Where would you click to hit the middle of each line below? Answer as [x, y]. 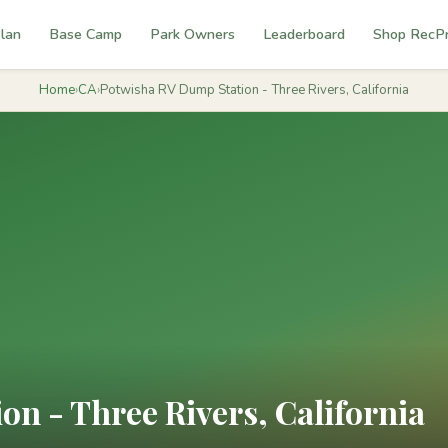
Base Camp [85, 34]
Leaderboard [303, 34]
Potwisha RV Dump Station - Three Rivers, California [254, 90]
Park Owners [192, 34]
